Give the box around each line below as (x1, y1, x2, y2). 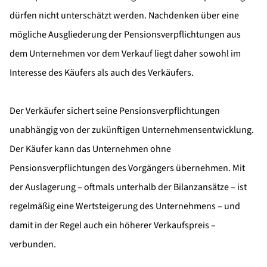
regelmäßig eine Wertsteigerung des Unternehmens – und (10, 199, 240, 213)
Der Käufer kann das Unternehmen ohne (10, 142, 171, 156)
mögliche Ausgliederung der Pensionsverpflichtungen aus (10, 27, 241, 41)
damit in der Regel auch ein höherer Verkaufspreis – (10, 218, 216, 232)
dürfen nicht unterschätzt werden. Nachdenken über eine (10, 8, 239, 22)
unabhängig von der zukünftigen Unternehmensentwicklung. (10, 123, 254, 136)
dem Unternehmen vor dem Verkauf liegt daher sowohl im (10, 46, 241, 60)
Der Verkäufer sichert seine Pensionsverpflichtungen (10, 104, 220, 117)
